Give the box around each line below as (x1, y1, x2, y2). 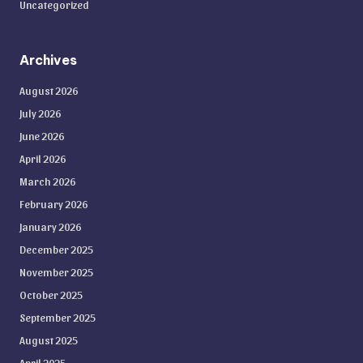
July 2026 (19, 106, 61, 120)
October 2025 (19, 288, 83, 301)
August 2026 (19, 83, 78, 97)
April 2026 (19, 152, 66, 165)
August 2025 (19, 333, 78, 347)
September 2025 (19, 310, 96, 324)
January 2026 (19, 220, 81, 233)
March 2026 (19, 174, 75, 188)
